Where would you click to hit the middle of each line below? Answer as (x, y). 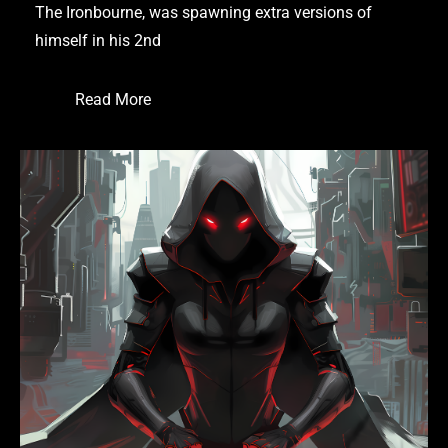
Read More (113, 99)
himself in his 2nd (98, 40)
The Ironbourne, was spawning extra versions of (203, 12)
